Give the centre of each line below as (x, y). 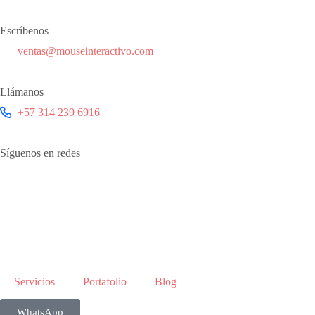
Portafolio (105, 282)
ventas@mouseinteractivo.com (85, 51)
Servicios (34, 282)
